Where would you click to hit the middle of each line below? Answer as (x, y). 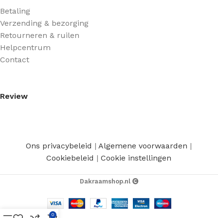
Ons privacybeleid (59, 145)
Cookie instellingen (136, 158)
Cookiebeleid (70, 158)
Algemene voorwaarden (143, 145)
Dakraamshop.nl (105, 181)
